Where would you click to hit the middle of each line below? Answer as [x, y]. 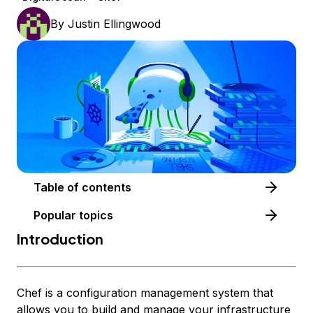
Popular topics [73, 216]
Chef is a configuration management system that [145, 293]
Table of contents [107, 188]
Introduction [60, 239]
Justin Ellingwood [114, 24]
